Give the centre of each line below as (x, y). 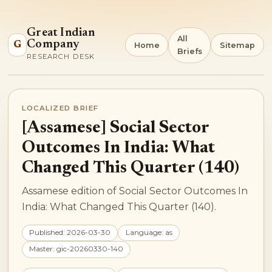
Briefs (189, 52)
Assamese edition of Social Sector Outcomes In (135, 191)
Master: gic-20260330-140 (76, 249)
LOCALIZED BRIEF (60, 108)
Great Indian (61, 33)
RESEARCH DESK (61, 57)
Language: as (149, 233)
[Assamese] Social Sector (116, 128)
